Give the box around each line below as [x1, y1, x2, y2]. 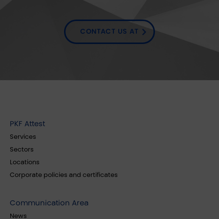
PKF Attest [10, 119, 45, 128]
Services [10, 133, 36, 141]
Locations [10, 158, 40, 166]
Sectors [10, 146, 34, 153]
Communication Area [10, 198, 88, 207]
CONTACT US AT [80, 27, 139, 36]
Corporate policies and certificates [10, 171, 118, 179]
